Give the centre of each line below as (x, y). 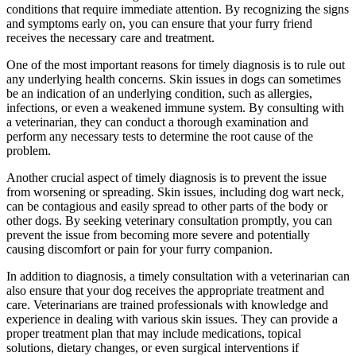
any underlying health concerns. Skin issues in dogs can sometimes (174, 79)
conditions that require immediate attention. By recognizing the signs (178, 10)
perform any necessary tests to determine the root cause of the (160, 137)
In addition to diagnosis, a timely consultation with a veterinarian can (178, 277)
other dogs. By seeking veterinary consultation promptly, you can (169, 221)
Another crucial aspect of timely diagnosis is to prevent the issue (166, 178)
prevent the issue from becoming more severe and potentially (158, 235)
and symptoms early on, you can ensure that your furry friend (159, 24)
